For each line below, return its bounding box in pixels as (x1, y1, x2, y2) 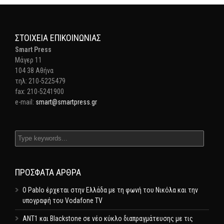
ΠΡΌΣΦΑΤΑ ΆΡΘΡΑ (15, 167, 81, 177)
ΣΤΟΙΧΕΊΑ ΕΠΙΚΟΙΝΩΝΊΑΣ (15, 32, 101, 43)
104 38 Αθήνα (15, 66, 53, 74)
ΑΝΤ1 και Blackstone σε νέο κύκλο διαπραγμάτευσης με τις (22, 214, 193, 222)
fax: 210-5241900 (15, 87, 64, 95)
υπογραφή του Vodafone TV (22, 196, 102, 204)
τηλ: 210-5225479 (15, 77, 65, 85)
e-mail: (15, 98, 35, 106)
